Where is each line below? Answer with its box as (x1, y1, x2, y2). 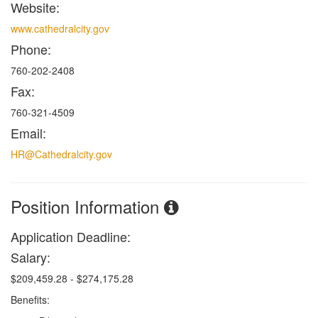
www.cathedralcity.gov (11, 21, 109, 35)
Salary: (11, 247, 50, 266)
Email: (11, 123, 46, 142)
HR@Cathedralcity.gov (11, 146, 112, 161)
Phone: (11, 39, 51, 58)
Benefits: (11, 292, 50, 307)
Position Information (11, 193, 164, 219)
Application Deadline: (11, 226, 131, 246)
